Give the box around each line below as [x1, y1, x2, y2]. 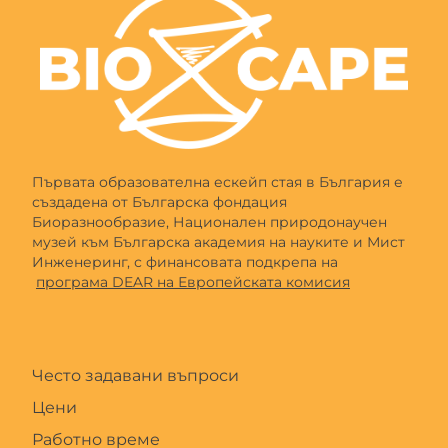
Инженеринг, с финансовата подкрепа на [32, 252, 338, 271]
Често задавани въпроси [32, 365, 239, 385]
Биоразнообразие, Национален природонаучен [32, 212, 387, 231]
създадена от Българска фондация [32, 192, 287, 211]
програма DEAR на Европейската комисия [36, 272, 350, 291]
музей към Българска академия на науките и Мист [32, 232, 405, 251]
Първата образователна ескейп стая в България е [32, 172, 403, 191]
